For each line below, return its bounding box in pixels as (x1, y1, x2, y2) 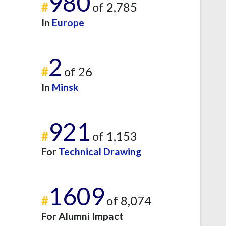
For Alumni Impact (41, 210, 123, 222)
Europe (52, 16, 84, 28)
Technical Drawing (59, 145, 141, 157)
